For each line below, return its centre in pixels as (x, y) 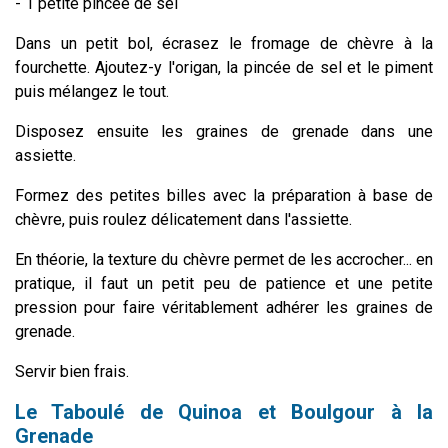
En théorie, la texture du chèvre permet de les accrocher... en (224, 259)
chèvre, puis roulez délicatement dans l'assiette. (185, 219)
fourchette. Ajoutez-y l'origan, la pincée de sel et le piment (224, 67)
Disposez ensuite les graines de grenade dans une (224, 131)
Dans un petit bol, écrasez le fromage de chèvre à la (224, 43)
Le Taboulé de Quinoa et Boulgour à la (224, 411)
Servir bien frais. (72, 371)
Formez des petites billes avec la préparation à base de (224, 195)
